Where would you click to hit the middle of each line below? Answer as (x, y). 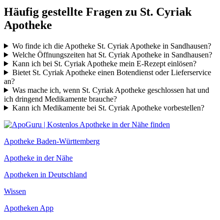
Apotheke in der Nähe (38, 158)
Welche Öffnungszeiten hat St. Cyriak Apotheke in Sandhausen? (112, 55)
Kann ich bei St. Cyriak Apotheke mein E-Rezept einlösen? (104, 63)
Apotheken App (29, 208)
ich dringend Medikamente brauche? (60, 99)
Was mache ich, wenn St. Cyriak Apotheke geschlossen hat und (110, 90)
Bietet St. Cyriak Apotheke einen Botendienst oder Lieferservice (111, 72)
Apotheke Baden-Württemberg (52, 141)
